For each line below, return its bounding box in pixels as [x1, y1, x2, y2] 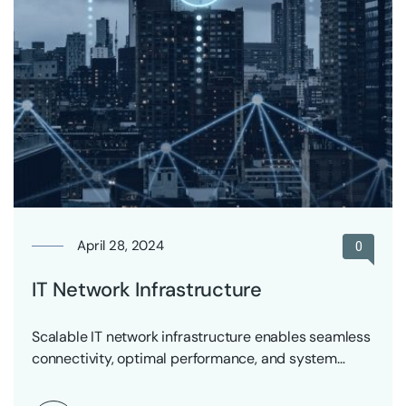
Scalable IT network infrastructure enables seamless [32, 326, 371, 346]
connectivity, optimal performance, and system [32, 348, 337, 368]
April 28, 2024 [77, 236, 164, 255]
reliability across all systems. [32, 370, 219, 390]
